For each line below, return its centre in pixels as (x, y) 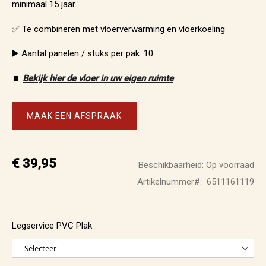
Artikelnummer (165, 182)
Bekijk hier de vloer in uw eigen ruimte (98, 78)
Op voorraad (230, 165)
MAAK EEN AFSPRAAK (74, 116)
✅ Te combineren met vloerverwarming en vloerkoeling (118, 29)
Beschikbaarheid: (171, 165)
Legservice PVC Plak (52, 226)
